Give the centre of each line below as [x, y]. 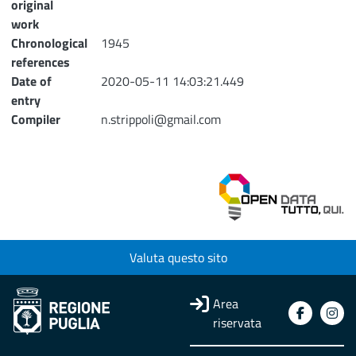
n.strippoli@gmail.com [161, 120]
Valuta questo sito [178, 258]
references [41, 62]
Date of [31, 81]
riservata [238, 323]
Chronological [49, 43]
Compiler [36, 120]
